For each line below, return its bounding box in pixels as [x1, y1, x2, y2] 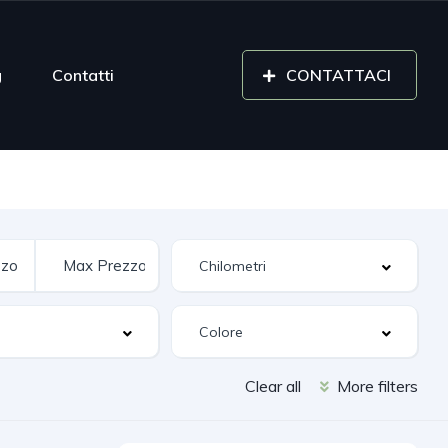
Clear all [245, 376, 301, 396]
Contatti [52, 64, 115, 85]
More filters [333, 376, 418, 396]
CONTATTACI [286, 65, 391, 85]
